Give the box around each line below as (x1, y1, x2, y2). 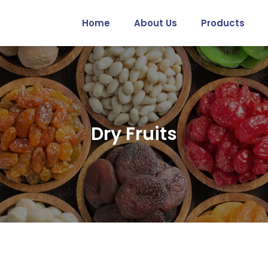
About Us (133, 17, 177, 29)
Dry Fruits (91, 121, 177, 147)
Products (200, 17, 245, 29)
